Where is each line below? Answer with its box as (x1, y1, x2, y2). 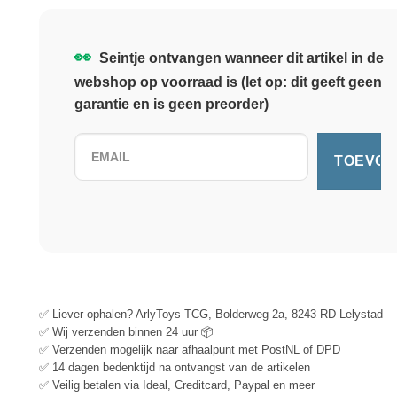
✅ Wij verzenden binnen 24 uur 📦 (39, 324, 214, 339)
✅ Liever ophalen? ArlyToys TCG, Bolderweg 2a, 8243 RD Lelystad (39, 307, 383, 321)
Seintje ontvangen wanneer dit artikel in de (96, 50, 384, 66)
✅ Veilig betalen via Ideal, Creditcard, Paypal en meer (39, 378, 315, 392)
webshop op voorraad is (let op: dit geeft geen (74, 74, 382, 90)
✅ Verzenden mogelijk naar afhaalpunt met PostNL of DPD (39, 342, 340, 356)
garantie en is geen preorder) (74, 96, 269, 112)
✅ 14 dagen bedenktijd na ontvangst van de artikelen (39, 360, 310, 374)
